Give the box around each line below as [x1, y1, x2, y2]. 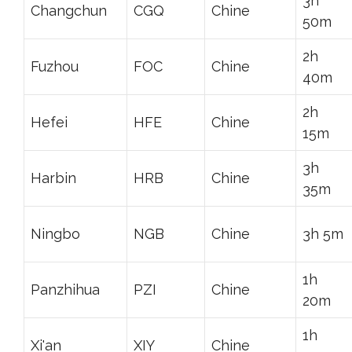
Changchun [31, 2, 107, 19]
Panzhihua [31, 280, 100, 298]
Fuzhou [31, 57, 79, 75]
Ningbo [31, 225, 80, 242]
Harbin [31, 169, 76, 186]
